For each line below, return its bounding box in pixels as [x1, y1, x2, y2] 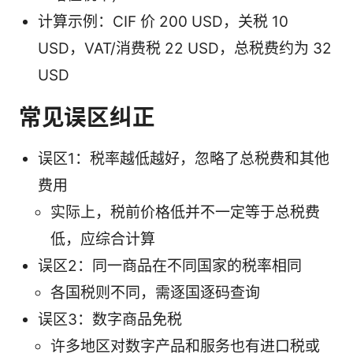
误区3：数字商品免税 [38, 310, 182, 329]
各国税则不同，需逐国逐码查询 [50, 284, 260, 303]
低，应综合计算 [50, 230, 155, 249]
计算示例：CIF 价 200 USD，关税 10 [38, 13, 288, 32]
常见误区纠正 [19, 103, 155, 132]
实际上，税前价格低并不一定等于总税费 [50, 203, 320, 222]
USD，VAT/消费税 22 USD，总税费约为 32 [38, 39, 332, 58]
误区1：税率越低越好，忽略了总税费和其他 [38, 150, 329, 169]
